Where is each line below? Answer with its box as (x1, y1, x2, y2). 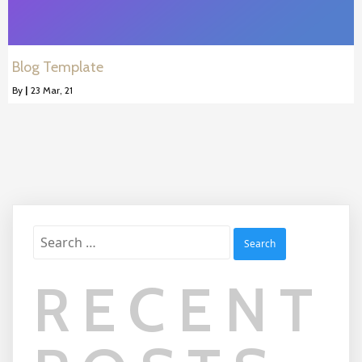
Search (32, 226, 69, 242)
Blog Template (12, 58, 103, 77)
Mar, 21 (43, 84, 73, 97)
